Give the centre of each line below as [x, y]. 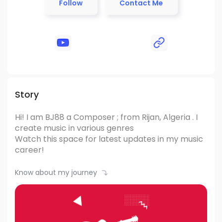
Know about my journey [56, 172]
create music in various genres [74, 128]
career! [29, 150]
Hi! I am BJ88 [41, 117]
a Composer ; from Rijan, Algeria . [130, 117]
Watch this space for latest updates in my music [109, 139]
